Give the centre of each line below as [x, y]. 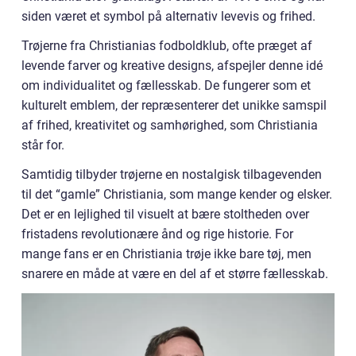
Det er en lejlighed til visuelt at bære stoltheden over [165, 214]
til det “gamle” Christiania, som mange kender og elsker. [177, 194]
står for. [43, 145]
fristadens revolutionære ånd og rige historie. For [157, 234]
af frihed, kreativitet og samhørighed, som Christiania [170, 125]
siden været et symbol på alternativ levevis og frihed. [168, 16]
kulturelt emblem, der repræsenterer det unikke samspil [174, 105]
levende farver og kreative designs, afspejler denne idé [172, 66]
